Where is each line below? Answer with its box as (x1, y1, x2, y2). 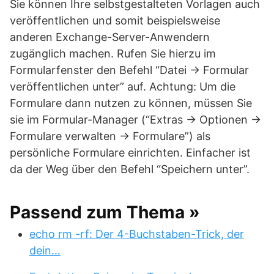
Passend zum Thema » (10, 202, 200, 223)
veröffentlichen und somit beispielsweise (10, 14, 220, 27)
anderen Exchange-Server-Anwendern (10, 31, 210, 43)
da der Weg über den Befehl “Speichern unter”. (10, 163, 250, 176)
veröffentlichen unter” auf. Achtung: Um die (10, 80, 235, 93)
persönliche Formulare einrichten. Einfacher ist (10, 146, 251, 159)
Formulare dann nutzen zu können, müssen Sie (10, 97, 252, 109)
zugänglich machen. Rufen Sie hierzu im (10, 47, 216, 60)
